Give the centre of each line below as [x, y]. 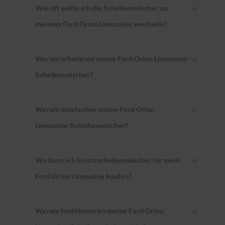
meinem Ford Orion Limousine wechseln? [101, 24]
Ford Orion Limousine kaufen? [83, 176]
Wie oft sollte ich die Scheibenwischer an [101, 8]
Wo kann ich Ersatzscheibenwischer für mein [107, 160]
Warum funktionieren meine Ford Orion [99, 211]
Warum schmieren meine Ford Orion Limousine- [112, 59]
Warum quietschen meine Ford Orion [95, 109]
